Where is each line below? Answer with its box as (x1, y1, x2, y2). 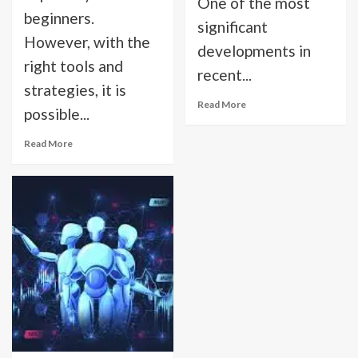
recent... (197, 66, 252, 84)
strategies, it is (24, 81, 126, 99)
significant (197, 18, 268, 36)
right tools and (24, 57, 123, 75)
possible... (24, 105, 89, 123)
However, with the (24, 33, 150, 51)
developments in (197, 42, 311, 60)
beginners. (24, 9, 94, 27)
